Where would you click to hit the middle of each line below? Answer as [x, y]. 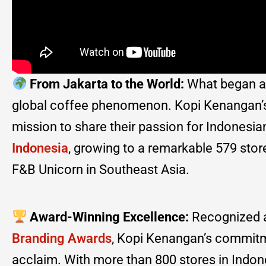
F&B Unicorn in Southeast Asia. [101, 169]
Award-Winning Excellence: [110, 217]
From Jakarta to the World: [107, 84]
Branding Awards [62, 238]
